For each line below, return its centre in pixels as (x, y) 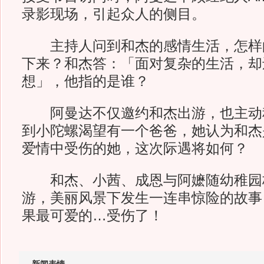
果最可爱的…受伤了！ (92, 216)
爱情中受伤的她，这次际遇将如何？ (135, 148)
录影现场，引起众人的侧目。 (113, 14)
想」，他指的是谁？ (85, 81)
